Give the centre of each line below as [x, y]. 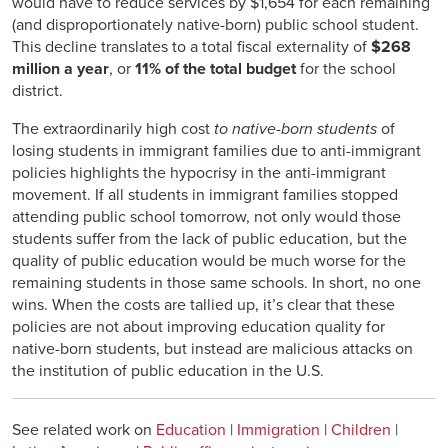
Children [361, 430]
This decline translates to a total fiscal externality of [191, 46]
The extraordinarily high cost [113, 128]
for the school [346, 68]
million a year [60, 68]
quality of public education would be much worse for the [209, 260]
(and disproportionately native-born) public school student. [215, 24]
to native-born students [295, 128]
